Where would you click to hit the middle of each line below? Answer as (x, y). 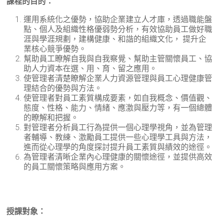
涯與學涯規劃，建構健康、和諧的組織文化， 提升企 (115, 39)
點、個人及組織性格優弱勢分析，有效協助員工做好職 (118, 29)
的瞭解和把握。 (51, 117)
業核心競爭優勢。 (55, 49)
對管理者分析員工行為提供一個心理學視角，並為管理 (118, 127)
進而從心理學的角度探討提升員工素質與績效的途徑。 (118, 147)
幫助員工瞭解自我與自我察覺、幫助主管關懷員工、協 (118, 58)
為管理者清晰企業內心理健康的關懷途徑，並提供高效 (118, 157)
